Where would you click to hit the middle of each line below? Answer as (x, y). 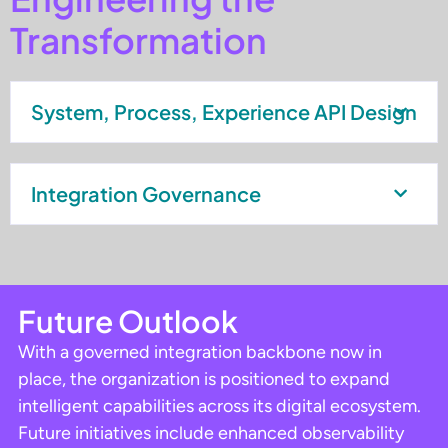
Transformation (138, 39)
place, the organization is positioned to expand (204, 378)
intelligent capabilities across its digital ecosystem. (219, 405)
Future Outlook (128, 320)
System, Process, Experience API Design (224, 111)
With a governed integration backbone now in (200, 351)
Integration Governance (146, 193)
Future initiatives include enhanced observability (211, 432)
